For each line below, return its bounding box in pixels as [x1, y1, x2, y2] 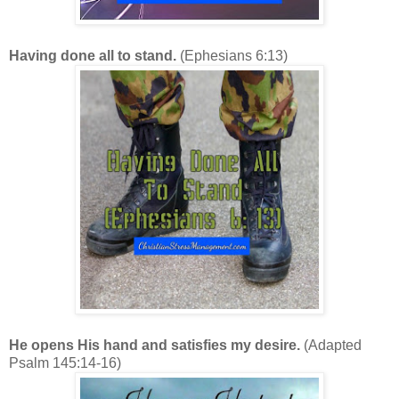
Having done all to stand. [9, 48, 180, 64]
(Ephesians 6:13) [180, 48, 288, 64]
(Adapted [304, 338, 362, 354]
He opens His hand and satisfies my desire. [9, 338, 304, 354]
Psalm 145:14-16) [9, 355, 121, 371]
